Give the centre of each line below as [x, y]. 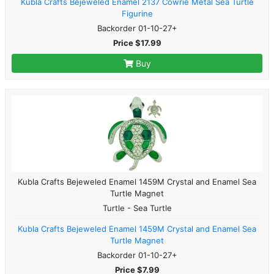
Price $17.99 [137, 43]
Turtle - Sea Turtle [137, 208]
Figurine [137, 13]
